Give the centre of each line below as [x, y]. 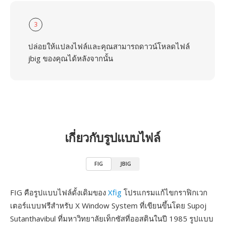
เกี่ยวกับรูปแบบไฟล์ [113, 137]
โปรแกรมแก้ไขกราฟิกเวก [164, 192]
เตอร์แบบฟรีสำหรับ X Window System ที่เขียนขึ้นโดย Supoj [108, 205]
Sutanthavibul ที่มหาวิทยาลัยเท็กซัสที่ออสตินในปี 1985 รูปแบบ [112, 218]
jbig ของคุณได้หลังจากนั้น [71, 58]
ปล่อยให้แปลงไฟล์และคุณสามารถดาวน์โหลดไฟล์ [109, 46]
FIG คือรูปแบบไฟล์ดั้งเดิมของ [59, 192]
